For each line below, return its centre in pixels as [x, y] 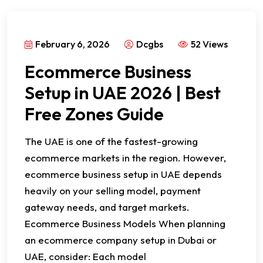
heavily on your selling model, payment [113, 190]
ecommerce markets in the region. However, [125, 158]
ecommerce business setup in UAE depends [123, 174]
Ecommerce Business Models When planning [125, 223]
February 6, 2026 [73, 44]
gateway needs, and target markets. [107, 207]
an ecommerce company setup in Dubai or [121, 240]
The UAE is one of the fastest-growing [111, 141]
